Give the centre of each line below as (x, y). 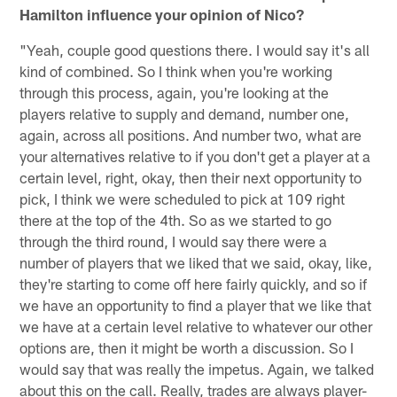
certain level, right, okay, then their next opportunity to (191, 178)
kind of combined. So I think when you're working (176, 71)
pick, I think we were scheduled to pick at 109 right (183, 199)
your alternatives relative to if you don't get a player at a (195, 156)
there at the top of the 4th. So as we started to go (176, 220)
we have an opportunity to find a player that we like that (196, 305)
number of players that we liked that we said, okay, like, (196, 263)
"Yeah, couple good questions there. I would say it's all (195, 50)
